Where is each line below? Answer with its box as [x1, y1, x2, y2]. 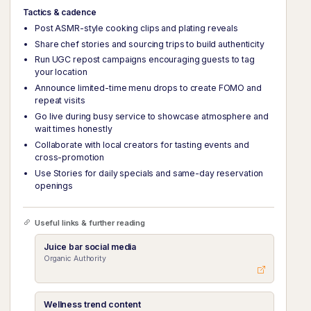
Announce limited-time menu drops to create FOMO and [35, 83, 262, 94]
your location [35, 67, 87, 78]
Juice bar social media [43, 242, 137, 253]
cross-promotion [35, 152, 105, 163]
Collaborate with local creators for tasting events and [35, 140, 249, 151]
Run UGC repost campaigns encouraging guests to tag [35, 54, 255, 65]
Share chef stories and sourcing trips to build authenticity [35, 38, 264, 49]
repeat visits [35, 95, 85, 106]
